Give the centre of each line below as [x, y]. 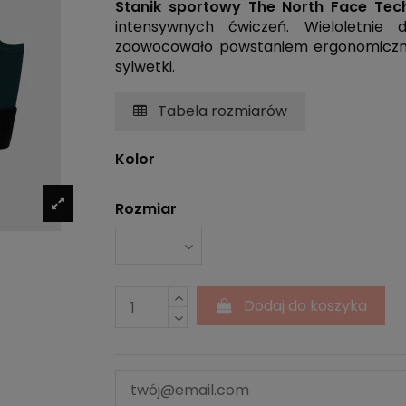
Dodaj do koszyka [306, 305]
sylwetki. [145, 67]
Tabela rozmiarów [221, 111]
